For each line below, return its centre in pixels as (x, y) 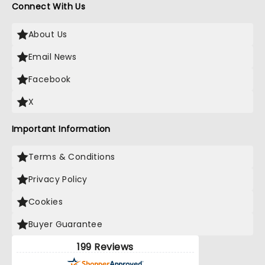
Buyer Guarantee (66, 224)
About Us (48, 34)
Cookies (46, 202)
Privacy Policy (58, 179)
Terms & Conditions (72, 157)
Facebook (50, 79)
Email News (53, 57)
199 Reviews (105, 247)
